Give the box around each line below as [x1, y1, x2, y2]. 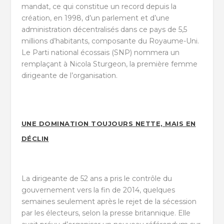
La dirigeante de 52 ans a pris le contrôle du [21, 174, 172, 183]
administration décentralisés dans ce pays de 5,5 [21, 24, 187, 34]
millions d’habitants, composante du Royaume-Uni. [21, 36, 199, 45]
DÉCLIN [21, 134, 49, 142]
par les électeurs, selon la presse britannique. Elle [21, 208, 190, 218]
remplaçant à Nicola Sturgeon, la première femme [21, 59, 197, 68]
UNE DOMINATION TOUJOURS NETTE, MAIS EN [21, 119, 196, 127]
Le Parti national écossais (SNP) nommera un [21, 47, 179, 57]
